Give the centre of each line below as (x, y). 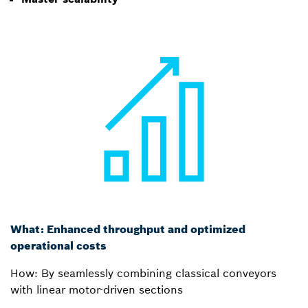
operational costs (58, 245)
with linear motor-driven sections (97, 289)
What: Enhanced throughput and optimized (128, 229)
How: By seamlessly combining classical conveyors (143, 273)
